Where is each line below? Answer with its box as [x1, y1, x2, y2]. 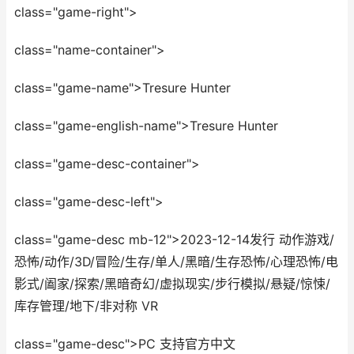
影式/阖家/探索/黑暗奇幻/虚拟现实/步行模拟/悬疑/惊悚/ [14, 277, 330, 292]
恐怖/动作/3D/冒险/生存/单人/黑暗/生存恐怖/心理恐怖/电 [14, 254, 338, 269]
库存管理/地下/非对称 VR [14, 299, 158, 314]
